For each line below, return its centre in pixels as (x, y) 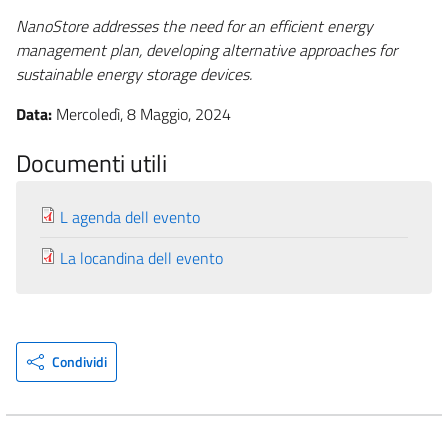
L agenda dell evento (130, 216)
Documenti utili (91, 162)
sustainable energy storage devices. (134, 73)
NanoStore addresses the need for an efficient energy (194, 25)
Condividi (79, 361)
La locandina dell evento (141, 257)
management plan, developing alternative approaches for (206, 49)
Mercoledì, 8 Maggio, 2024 (143, 113)
